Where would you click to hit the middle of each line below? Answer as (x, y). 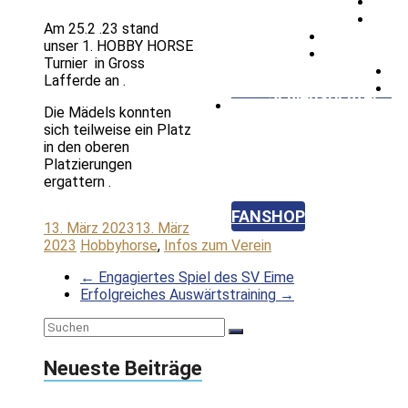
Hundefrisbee (283, 187)
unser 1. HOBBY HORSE (118, 46)
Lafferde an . (85, 80)
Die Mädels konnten (107, 112)
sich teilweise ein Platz (117, 129)
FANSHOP (268, 217)
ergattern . (79, 181)
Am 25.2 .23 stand (101, 28)
